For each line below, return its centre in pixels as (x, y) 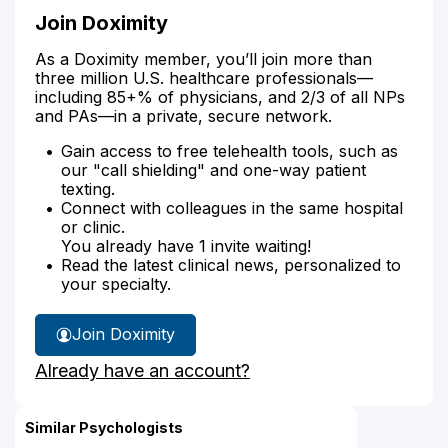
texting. (88, 188)
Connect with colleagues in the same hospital (232, 207)
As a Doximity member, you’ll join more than (203, 58)
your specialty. (116, 283)
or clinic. (93, 226)
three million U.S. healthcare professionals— (204, 77)
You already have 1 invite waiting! (186, 245)
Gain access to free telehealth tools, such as (229, 150)
